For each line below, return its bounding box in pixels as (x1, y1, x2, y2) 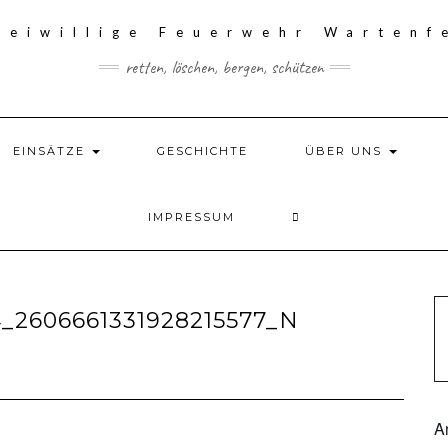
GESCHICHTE (157, 143, 248, 158)
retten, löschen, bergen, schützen (124, 55, 324, 78)
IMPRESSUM (147, 209, 235, 224)
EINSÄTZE (13, 143, 90, 158)
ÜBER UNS (305, 143, 387, 158)
